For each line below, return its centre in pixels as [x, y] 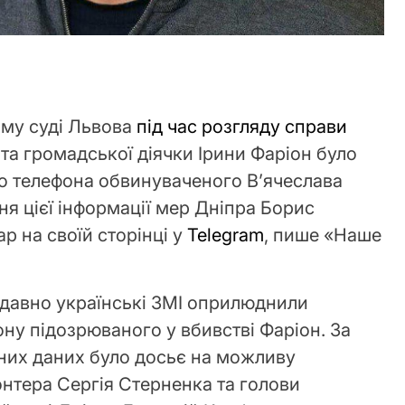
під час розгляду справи [242, 127]
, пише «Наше [323, 235]
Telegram [226, 235]
